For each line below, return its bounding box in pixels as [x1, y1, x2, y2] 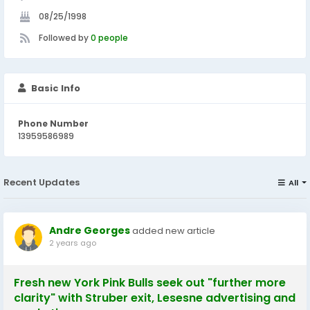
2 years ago [49, 237, 96, 248]
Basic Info [31, 82, 80, 95]
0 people [91, 32, 128, 44]
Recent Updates [3, 176, 80, 189]
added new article [132, 224, 215, 237]
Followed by [39, 32, 91, 44]
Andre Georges [49, 224, 130, 237]
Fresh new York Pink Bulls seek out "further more [14, 275, 286, 291]
